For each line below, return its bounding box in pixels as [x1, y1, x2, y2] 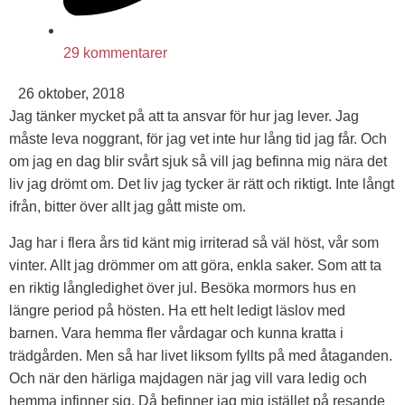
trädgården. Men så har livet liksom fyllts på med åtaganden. [9, 347, 392, 363]
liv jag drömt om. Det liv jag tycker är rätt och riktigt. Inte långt [9, 176, 394, 193]
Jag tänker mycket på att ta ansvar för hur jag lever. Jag [9, 108, 359, 125]
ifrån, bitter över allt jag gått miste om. [9, 199, 246, 215]
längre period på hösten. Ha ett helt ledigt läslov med [9, 302, 345, 318]
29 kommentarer [63, 45, 167, 61]
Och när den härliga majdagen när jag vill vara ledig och [9, 370, 367, 386]
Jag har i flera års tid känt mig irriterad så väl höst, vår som [9, 234, 379, 250]
